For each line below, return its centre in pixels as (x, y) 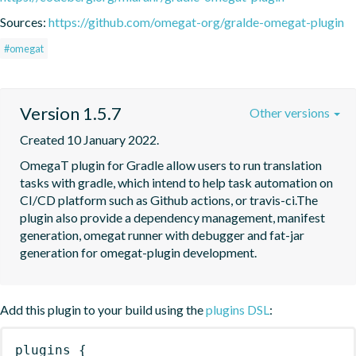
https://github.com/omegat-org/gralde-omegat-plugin (196, 21)
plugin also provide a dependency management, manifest (172, 217)
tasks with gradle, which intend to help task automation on (176, 182)
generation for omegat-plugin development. (138, 252)
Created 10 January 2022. (89, 139)
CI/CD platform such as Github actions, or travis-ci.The (169, 199)
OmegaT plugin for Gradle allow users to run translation (171, 164)
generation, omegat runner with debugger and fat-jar (162, 234)
